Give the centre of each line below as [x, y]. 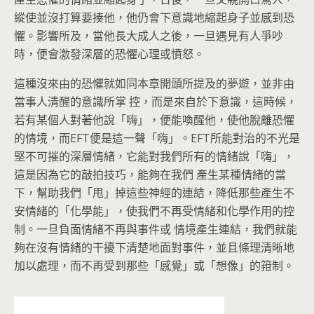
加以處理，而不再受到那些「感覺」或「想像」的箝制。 [154, 266]
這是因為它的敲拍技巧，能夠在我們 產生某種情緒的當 [150, 175]
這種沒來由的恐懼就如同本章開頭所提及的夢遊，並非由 [154, 83]
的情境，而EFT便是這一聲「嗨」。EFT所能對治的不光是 [157, 138]
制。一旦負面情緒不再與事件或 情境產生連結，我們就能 [156, 229]
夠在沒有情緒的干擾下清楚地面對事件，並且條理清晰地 [154, 247]
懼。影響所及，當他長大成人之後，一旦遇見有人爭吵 [149, 36]
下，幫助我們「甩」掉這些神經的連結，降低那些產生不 [154, 193]
